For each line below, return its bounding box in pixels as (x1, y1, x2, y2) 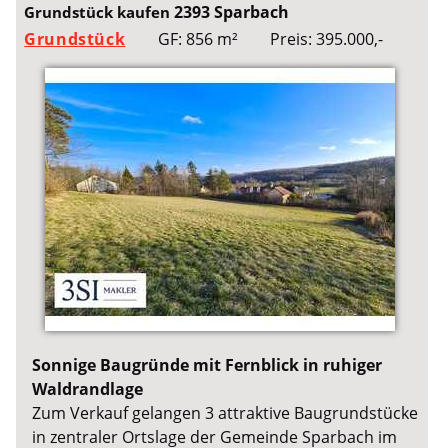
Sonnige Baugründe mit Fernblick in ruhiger (32, 353, 383, 376)
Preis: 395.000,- (269, 27, 383, 50)
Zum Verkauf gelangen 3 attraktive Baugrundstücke (32, 401, 419, 424)
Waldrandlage (32, 377, 144, 400)
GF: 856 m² (157, 27, 238, 50)
